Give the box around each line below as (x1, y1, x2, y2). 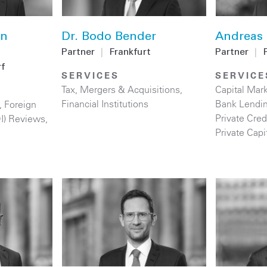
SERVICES (61, 70, 120, 82)
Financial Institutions (61, 98, 149, 110)
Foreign (4, 98, 36, 111)
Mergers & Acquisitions (80, 83, 181, 96)
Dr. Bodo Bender (61, 32, 157, 44)
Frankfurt (109, 48, 151, 58)
